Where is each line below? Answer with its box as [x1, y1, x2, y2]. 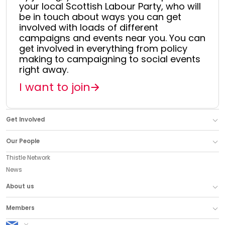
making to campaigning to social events [19, 53, 200, 66]
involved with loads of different [19, 21, 158, 34]
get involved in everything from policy [19, 42, 187, 55]
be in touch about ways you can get [19, 11, 181, 24]
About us [6, 182, 34, 191]
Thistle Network [6, 153, 50, 162]
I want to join [19, 79, 90, 95]
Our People [6, 137, 40, 145]
